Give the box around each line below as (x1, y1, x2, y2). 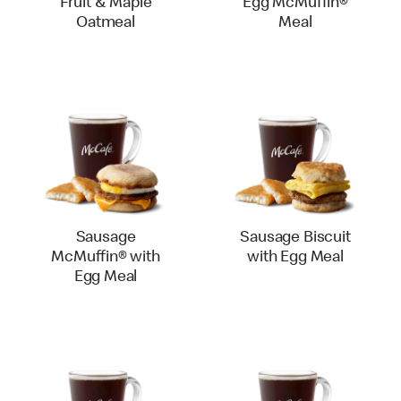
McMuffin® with (51, 250, 160, 266)
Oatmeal (76, 15, 135, 31)
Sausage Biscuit (240, 230, 351, 246)
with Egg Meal (247, 250, 344, 266)
